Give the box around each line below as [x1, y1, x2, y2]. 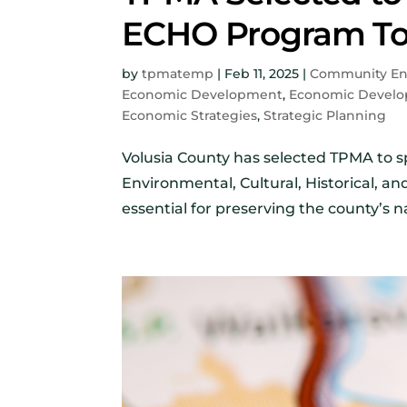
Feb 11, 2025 [224, 65, 300, 82]
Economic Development [122, 85, 283, 103]
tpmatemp [142, 65, 214, 82]
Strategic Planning [263, 106, 387, 124]
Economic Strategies [122, 106, 258, 124]
